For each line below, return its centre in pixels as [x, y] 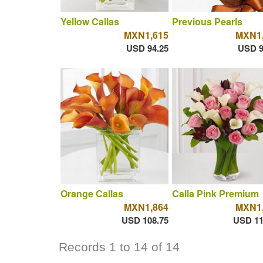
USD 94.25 [147, 48]
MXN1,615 [146, 35]
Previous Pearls [207, 21]
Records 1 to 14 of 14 [119, 247]
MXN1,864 [146, 207]
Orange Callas [92, 194]
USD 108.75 [145, 220]
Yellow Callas [90, 21]
